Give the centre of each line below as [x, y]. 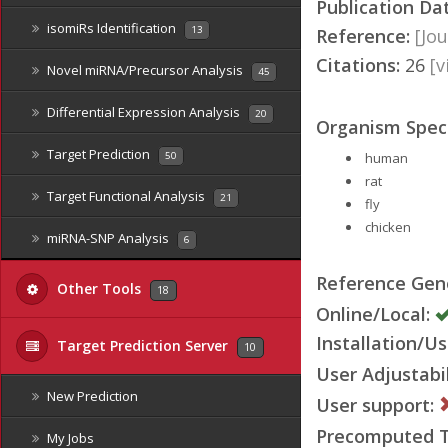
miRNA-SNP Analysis [108, 238]
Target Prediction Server [142, 345]
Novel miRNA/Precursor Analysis [145, 70]
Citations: [358, 64]
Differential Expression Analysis [143, 112]
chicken [388, 226]
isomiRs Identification [111, 28]
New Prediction [91, 396]
